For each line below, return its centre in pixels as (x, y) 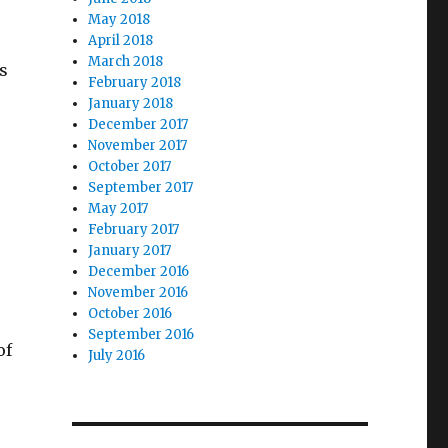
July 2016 (117, 355)
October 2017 (130, 166)
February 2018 (135, 82)
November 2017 (138, 145)
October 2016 (130, 313)
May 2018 (119, 19)
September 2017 (141, 187)
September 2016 (141, 334)
